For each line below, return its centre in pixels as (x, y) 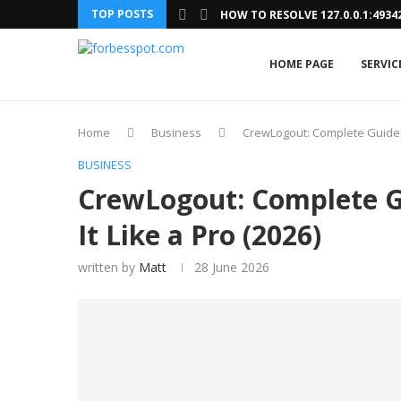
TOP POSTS (122, 14)
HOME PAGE (302, 64)
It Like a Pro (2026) (203, 235)
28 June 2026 (232, 267)
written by (108, 267)
